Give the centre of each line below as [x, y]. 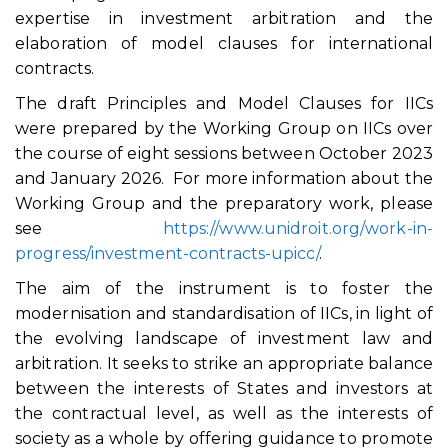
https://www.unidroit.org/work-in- [297, 228]
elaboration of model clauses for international [224, 43]
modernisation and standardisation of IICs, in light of [224, 313]
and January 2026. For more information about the [224, 178]
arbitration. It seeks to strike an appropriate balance [224, 363]
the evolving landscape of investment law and [224, 338]
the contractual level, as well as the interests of [224, 413]
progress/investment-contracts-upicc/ [167, 253]
